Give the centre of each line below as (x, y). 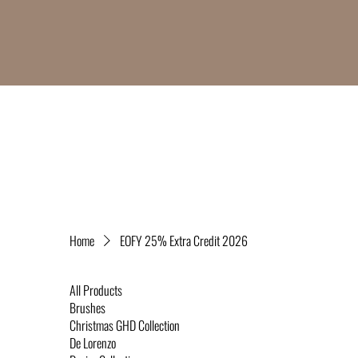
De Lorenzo (93, 343)
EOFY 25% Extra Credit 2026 (184, 241)
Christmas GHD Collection (125, 326)
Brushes (88, 308)
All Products (96, 290)
